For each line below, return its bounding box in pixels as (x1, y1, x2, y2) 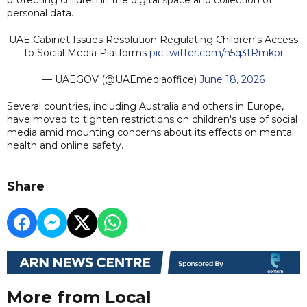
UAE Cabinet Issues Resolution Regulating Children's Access (9, 33, 298, 46)
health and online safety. (7, 138, 123, 151)
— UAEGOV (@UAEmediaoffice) (42, 73, 199, 86)
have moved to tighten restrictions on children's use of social (7, 112, 297, 125)
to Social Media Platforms (23, 46, 149, 59)
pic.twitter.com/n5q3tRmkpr (149, 46, 284, 59)
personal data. (7, 6, 73, 19)
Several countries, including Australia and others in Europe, (7, 99, 284, 112)
